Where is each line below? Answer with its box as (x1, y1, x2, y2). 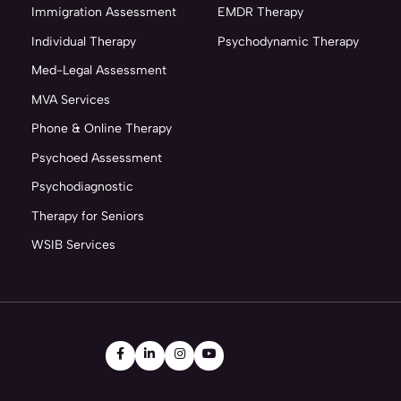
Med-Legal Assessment (31, 63, 167, 78)
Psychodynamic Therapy (217, 33, 359, 49)
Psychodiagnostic (31, 179, 134, 194)
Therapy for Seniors (31, 208, 145, 224)
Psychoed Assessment (31, 149, 163, 166)
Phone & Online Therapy (31, 121, 173, 136)
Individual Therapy (31, 33, 137, 49)
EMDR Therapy (217, 4, 303, 20)
